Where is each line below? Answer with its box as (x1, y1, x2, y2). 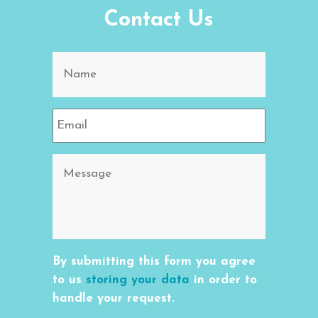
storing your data (86, 273, 190, 286)
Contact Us (104, 9, 214, 31)
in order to (190, 273, 257, 286)
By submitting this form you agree (53, 255, 256, 268)
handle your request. (53, 292, 175, 305)
